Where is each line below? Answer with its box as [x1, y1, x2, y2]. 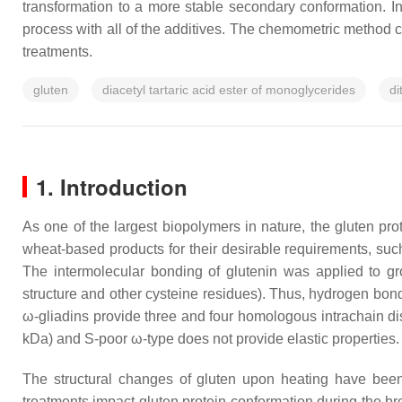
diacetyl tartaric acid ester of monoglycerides [102, 83, 355, 97]
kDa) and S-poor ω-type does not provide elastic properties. [22, 331, 399, 346]
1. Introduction [36, 171, 188, 202]
